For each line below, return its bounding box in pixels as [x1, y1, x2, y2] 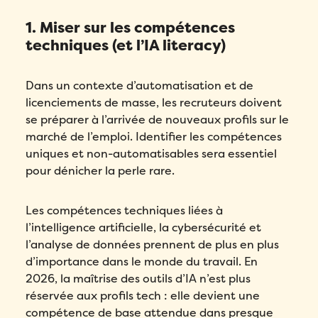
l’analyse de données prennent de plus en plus [26, 237, 280, 253]
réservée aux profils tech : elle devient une [26, 288, 261, 304]
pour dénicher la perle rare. [26, 163, 175, 179]
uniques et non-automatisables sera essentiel [26, 146, 278, 162]
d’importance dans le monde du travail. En [26, 254, 258, 270]
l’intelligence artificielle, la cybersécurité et [26, 220, 262, 236]
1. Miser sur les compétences [26, 18, 236, 38]
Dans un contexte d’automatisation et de [26, 78, 254, 94]
